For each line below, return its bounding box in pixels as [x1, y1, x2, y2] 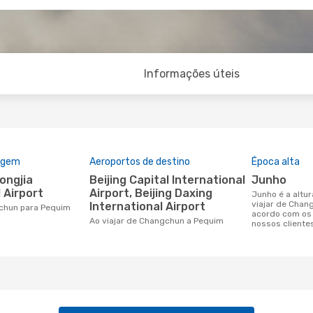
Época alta [252, 156, 300, 168]
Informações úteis [144, 67, 240, 80]
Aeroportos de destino [89, 156, 190, 168]
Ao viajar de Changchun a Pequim [95, 216, 224, 226]
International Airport [89, 200, 205, 213]
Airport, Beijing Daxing [89, 187, 212, 200]
